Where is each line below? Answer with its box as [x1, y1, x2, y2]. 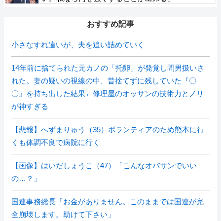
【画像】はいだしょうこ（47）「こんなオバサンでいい [11, 161, 197, 170]
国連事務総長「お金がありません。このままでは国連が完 [11, 197, 204, 206]
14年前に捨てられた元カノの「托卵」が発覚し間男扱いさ [11, 64, 204, 72]
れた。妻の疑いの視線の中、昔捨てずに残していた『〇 [11, 76, 196, 85]
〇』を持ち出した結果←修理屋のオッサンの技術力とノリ [11, 89, 204, 98]
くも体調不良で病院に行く [11, 138, 100, 147]
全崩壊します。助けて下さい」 [11, 210, 115, 219]
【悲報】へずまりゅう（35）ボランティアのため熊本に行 [11, 125, 204, 134]
